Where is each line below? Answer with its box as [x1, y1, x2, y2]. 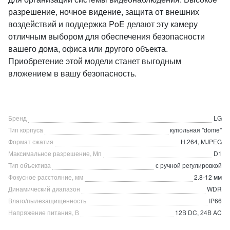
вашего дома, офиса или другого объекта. [8, 43, 168, 54]
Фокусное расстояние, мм [8, 172, 83, 181]
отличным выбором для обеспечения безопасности [8, 30, 205, 42]
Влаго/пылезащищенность [8, 196, 86, 205]
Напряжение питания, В [8, 208, 79, 217]
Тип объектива [8, 161, 51, 169]
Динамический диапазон [8, 184, 80, 193]
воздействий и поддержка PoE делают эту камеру [8, 18, 198, 30]
